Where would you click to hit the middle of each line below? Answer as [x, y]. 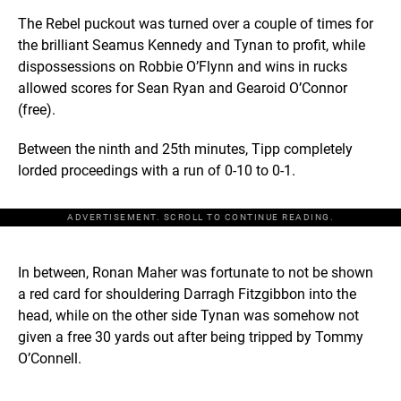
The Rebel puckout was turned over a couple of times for [196, 24]
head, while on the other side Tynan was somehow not [188, 316]
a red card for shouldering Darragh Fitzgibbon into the [187, 294]
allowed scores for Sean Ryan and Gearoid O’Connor [183, 89]
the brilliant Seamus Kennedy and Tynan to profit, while [192, 46]
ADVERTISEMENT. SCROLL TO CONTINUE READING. [200, 218]
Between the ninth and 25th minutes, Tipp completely [185, 149]
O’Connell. [50, 359]
